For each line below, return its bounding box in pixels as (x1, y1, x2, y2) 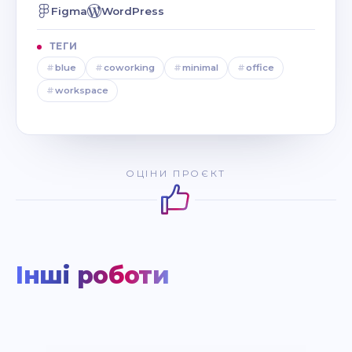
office (246, 62, 274, 74)
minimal (182, 62, 218, 74)
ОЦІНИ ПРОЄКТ (126, 167, 226, 180)
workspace (55, 85, 108, 97)
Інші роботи (16, 261, 170, 291)
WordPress (101, 5, 164, 18)
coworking (104, 62, 155, 74)
